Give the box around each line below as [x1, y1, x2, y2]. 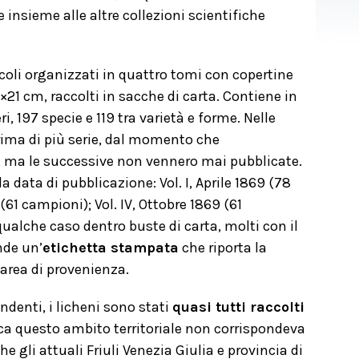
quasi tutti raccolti [172, 298, 305, 316]
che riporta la [179, 239, 267, 256]
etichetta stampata [42, 239, 179, 256]
